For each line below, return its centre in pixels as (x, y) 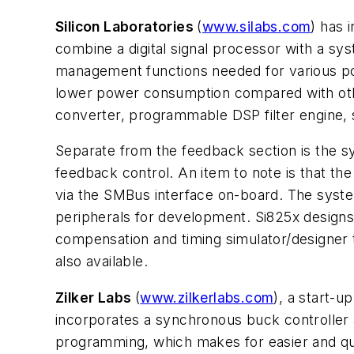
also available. (102, 262)
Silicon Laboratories (126, 26)
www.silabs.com (256, 26)
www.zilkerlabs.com (207, 298)
